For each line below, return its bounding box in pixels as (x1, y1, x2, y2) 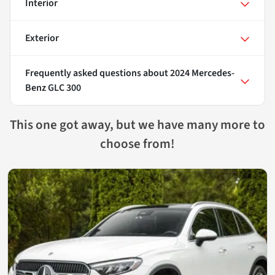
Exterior (25, 31, 59, 45)
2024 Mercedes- (170, 66, 234, 80)
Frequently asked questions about (25, 66, 170, 80)
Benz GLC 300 (25, 81, 81, 95)
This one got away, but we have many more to (10, 115, 265, 134)
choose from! (100, 134, 175, 153)
